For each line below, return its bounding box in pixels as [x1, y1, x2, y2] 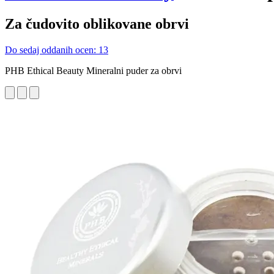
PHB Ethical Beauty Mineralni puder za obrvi [5, 65, 182, 76]
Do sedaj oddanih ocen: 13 [5, 44, 108, 55]
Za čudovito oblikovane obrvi [5, 15, 189, 32]
